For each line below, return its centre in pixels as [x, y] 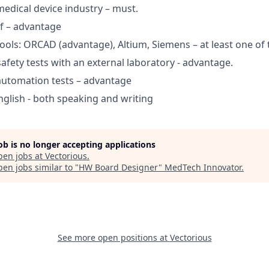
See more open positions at [113, 237]
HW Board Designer [119, 167]
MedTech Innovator [203, 167]
